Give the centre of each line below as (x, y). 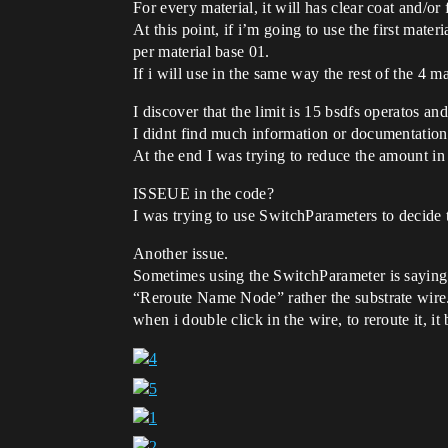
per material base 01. (201, 51)
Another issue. (181, 253)
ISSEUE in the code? (204, 193)
